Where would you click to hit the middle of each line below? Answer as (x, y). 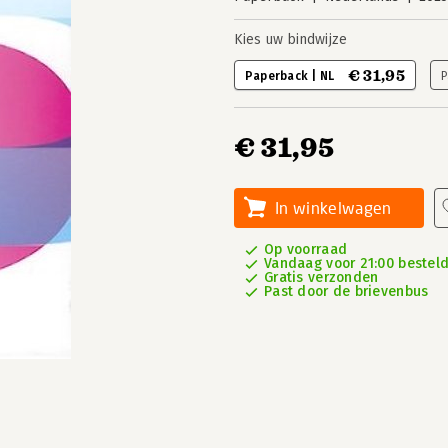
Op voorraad (306, 249)
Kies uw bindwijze (290, 39)
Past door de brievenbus (346, 291)
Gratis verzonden (321, 277)
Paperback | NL (291, 76)
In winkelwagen (333, 207)
